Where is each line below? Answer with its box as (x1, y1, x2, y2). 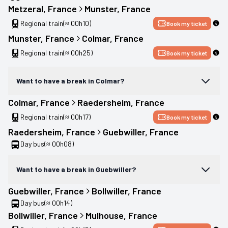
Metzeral (8, 3, 43, 14)
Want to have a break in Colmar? (16, 76, 124, 85)
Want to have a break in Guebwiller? (16, 164, 136, 174)
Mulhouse (85, 209, 124, 221)
